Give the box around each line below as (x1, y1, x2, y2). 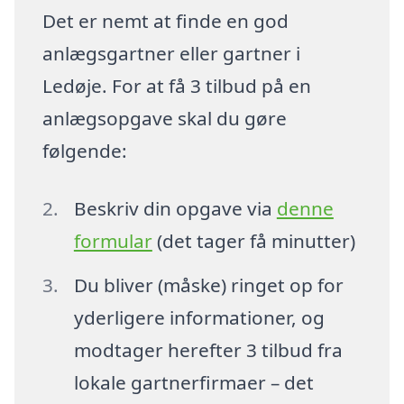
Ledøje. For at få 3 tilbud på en (42, 72, 312, 98)
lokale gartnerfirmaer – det (73, 370, 314, 396)
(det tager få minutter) (151, 227, 355, 253)
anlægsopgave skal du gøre (42, 105, 288, 131)
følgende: (42, 137, 128, 163)
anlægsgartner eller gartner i (42, 40, 301, 66)
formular (73, 227, 152, 253)
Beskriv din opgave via (73, 195, 277, 221)
